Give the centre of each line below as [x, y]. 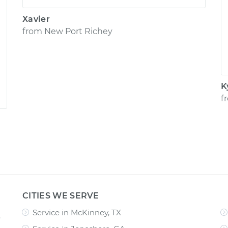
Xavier [36, 19]
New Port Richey [78, 31]
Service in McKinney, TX [77, 212]
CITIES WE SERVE [61, 196]
